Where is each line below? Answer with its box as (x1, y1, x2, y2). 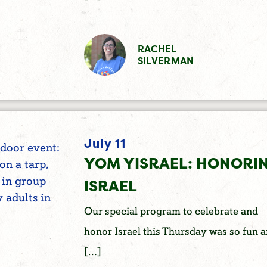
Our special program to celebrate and (83, 204, 258, 219)
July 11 (83, 135, 126, 151)
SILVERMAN (137, 54, 194, 67)
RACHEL (137, 42, 177, 55)
